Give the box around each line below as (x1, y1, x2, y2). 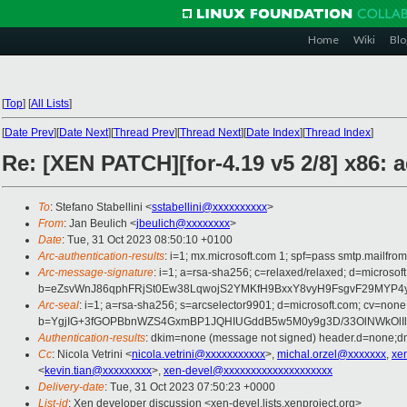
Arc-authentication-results (38, 250, 164, 263)
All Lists (31, 97, 69, 110)
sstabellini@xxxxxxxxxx (152, 201, 267, 214)
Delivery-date (38, 381, 104, 394)
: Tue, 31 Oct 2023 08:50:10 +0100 (62, 233, 233, 247)
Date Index (246, 126, 300, 139)
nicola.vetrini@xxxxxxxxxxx (132, 348, 265, 362)
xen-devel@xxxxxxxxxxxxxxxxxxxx (164, 364, 333, 378)
